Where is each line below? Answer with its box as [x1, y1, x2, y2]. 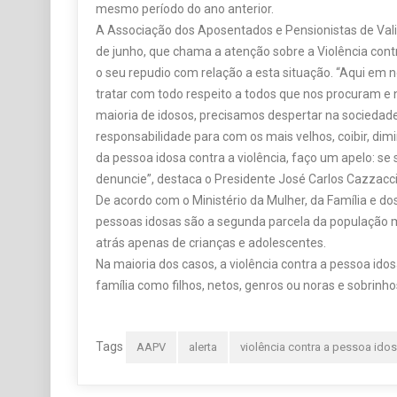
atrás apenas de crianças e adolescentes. [96, 236, 326, 251]
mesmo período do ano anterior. [96, 2, 274, 17]
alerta [189, 340, 217, 354]
